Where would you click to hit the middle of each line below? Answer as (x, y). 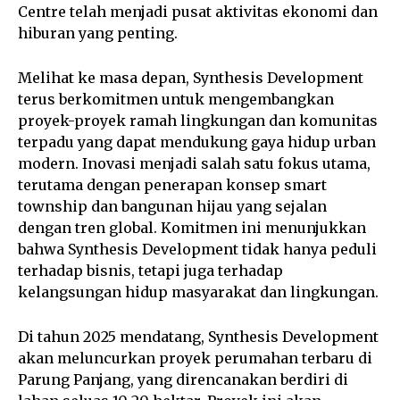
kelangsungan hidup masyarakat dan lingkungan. (198, 292)
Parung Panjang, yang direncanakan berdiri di (183, 379)
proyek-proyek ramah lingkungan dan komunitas (198, 120)
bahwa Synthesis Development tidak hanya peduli (197, 249)
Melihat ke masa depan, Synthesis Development (191, 77)
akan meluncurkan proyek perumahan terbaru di (195, 358)
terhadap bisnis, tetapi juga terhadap (150, 270)
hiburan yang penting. (98, 33)
